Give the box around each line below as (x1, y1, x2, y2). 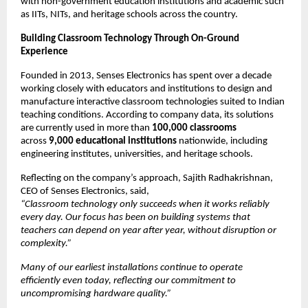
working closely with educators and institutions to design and (21, 84, 272, 95)
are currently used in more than (21, 123, 152, 134)
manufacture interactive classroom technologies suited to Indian (21, 97, 285, 108)
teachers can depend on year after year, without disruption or (21, 225, 276, 236)
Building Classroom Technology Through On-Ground (21, 34, 239, 45)
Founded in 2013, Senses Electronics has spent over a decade (21, 71, 272, 82)
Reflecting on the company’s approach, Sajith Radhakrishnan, (21, 173, 273, 184)
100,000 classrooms (152, 123, 236, 134)
